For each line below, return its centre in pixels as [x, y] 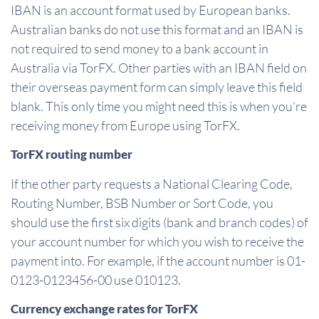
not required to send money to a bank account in [140, 49]
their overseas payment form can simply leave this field [157, 87]
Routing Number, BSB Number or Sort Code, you [142, 203]
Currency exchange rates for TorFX [104, 309]
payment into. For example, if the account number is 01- [158, 261]
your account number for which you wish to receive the [157, 242]
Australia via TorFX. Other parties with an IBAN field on [159, 68]
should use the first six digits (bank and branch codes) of [159, 223]
